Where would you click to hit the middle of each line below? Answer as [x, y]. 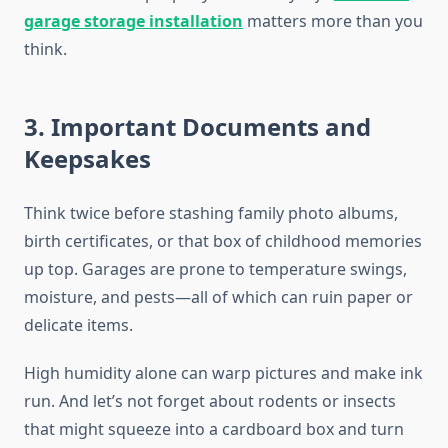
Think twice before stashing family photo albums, [211, 213]
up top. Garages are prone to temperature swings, [215, 269]
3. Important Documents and [197, 127]
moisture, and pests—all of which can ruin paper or [218, 297]
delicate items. [78, 325]
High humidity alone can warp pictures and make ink [223, 373]
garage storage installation [133, 21]
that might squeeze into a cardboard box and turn [214, 429]
